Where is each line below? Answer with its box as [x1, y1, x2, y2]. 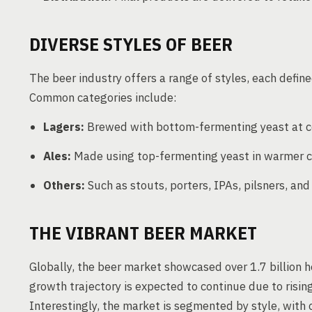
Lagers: [43, 119, 84, 134]
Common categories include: [29, 90, 177, 105]
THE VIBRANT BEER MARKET [29, 221, 257, 244]
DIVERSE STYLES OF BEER [29, 32, 233, 56]
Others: [43, 178, 85, 193]
